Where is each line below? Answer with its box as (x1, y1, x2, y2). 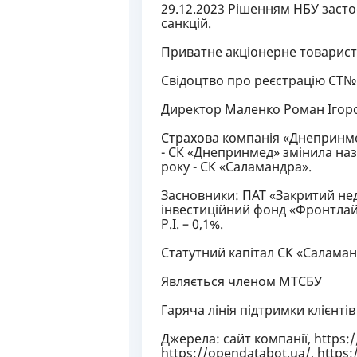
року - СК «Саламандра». (161, 158, 312, 175)
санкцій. (161, 14, 211, 32)
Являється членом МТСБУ (161, 273, 322, 290)
